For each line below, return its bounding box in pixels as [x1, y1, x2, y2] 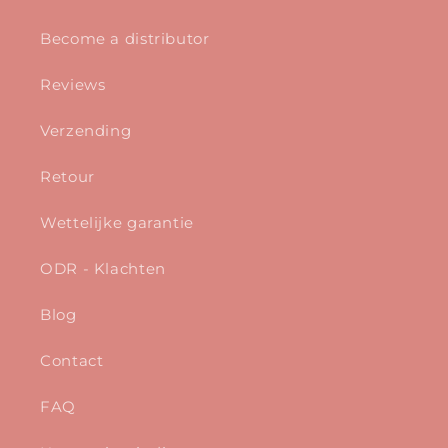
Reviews [40, 75, 106, 94]
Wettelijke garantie [40, 213, 194, 232]
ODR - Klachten [40, 259, 166, 278]
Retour [40, 167, 95, 186]
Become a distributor [40, 29, 210, 48]
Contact [40, 351, 104, 370]
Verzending [40, 121, 132, 140]
